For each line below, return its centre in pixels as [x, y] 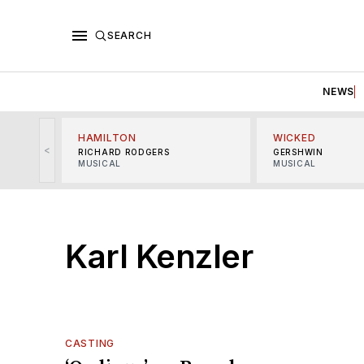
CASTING [90, 343]
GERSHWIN [298, 152]
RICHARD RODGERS [124, 152]
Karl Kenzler [159, 256]
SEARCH [130, 35]
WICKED [295, 137]
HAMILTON [107, 137]
